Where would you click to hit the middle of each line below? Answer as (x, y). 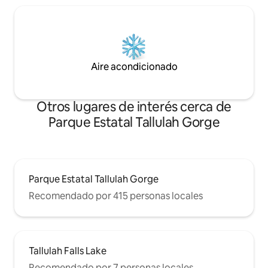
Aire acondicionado (134, 67)
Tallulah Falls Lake (68, 251)
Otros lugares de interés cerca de (134, 107)
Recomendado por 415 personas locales (116, 196)
